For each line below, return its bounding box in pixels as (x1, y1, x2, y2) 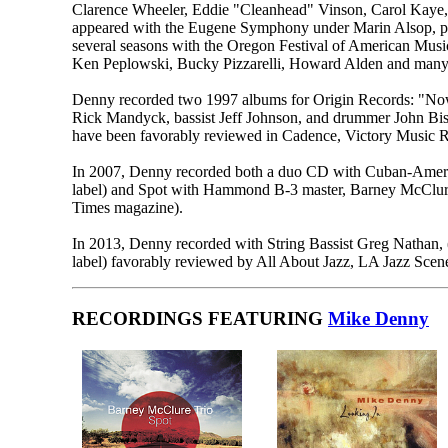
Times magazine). (72, 198, 183, 216)
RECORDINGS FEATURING (72, 307, 328, 329)
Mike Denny (328, 307, 429, 329)
